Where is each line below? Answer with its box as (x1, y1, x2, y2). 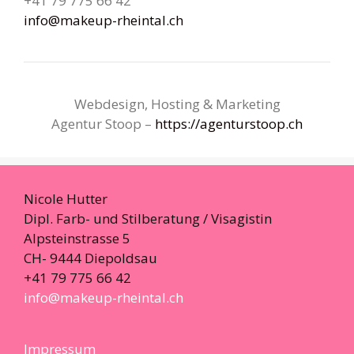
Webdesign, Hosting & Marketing (73, 95, 281, 113)
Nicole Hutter (24, 190, 107, 208)
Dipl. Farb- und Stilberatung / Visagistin (24, 209, 272, 228)
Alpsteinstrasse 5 (24, 229, 130, 247)
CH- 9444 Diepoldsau (24, 249, 157, 267)
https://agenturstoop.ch (155, 115, 303, 133)
